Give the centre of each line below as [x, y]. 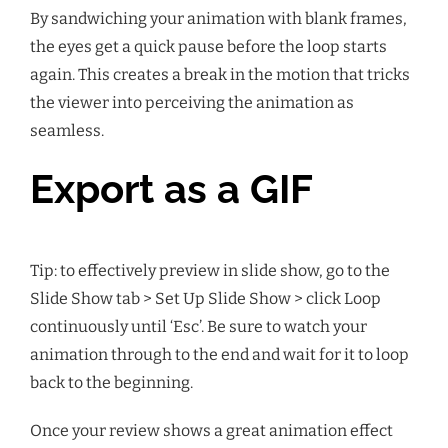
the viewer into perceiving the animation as [192, 102]
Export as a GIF [171, 188]
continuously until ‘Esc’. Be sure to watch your [198, 326]
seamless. [67, 130]
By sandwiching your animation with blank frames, [218, 18]
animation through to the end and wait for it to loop [219, 354]
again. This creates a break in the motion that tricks [220, 74]
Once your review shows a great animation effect [211, 430]
